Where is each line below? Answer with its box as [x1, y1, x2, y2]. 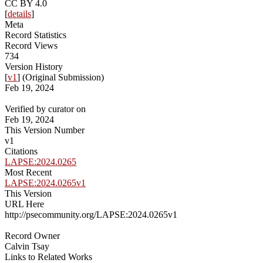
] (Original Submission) [17, 72, 104, 83]
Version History [5, 62, 63, 72]
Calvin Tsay [5, 241, 49, 252]
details [8, 9, 31, 19]
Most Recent [5, 167, 52, 178]
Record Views [5, 41, 58, 51]
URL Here [5, 199, 44, 210]
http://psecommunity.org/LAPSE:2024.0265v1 [5, 210, 177, 220]
